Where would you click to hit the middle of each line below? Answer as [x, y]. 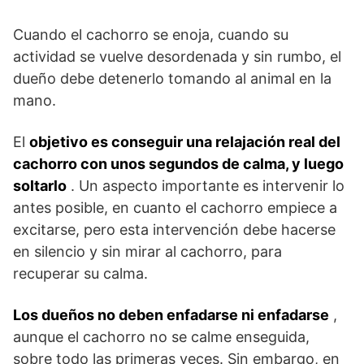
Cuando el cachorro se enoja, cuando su [151, 34]
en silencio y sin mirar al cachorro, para [147, 251]
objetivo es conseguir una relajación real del [185, 141]
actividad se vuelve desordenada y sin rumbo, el [177, 56]
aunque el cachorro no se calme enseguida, [161, 336]
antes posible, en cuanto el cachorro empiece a [175, 207]
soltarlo [40, 185]
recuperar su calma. [80, 273]
